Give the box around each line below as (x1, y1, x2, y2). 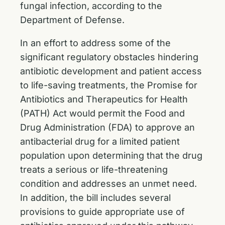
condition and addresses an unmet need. (20, 178, 197, 189)
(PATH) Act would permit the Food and (20, 108, 185, 119)
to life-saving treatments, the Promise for (20, 80, 197, 90)
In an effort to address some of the (20, 38, 171, 48)
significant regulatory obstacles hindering (20, 52, 198, 62)
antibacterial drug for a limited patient (20, 136, 180, 147)
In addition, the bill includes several (20, 192, 171, 203)
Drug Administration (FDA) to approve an (20, 122, 195, 133)
